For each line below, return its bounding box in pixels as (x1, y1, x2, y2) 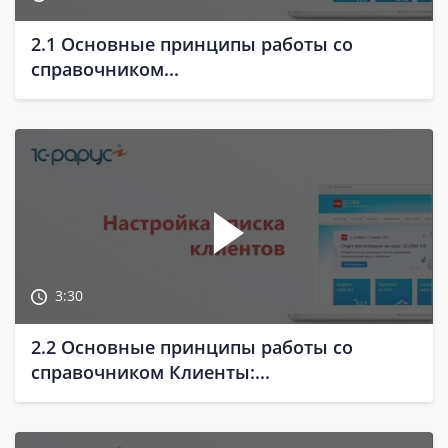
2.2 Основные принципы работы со (31, 335, 353, 360)
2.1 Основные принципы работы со (31, 32, 353, 57)
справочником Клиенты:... (31, 360, 270, 385)
